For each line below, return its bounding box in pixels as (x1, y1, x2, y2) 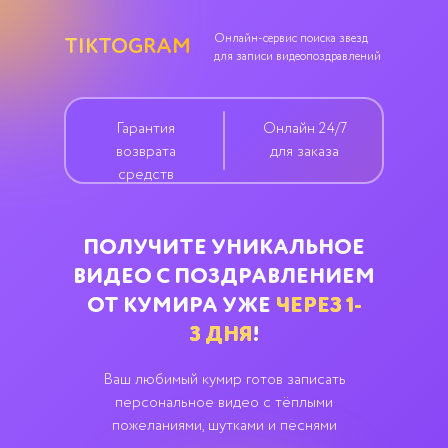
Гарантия (116, 121, 175, 136)
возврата (115, 144, 176, 159)
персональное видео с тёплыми (115, 395, 333, 410)
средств (117, 167, 174, 182)
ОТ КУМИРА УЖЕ (86, 295, 275, 317)
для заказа (270, 144, 339, 159)
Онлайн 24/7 (262, 121, 347, 136)
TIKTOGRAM (64, 37, 191, 58)
